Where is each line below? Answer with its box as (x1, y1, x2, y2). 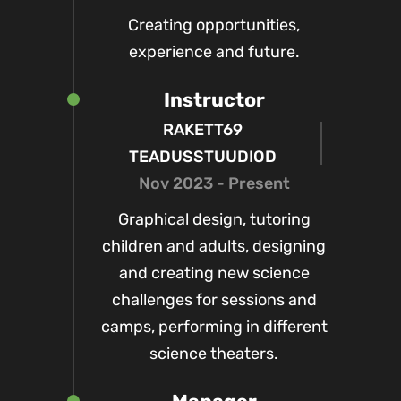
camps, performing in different (100, 317, 328, 337)
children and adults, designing (102, 236, 326, 256)
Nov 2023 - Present (138, 174, 290, 193)
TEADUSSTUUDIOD (128, 147, 277, 166)
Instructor (163, 89, 265, 111)
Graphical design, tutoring (117, 209, 311, 229)
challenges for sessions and (111, 290, 317, 310)
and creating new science (118, 263, 310, 283)
